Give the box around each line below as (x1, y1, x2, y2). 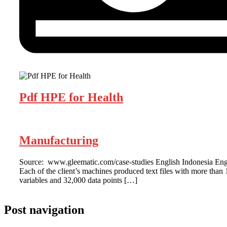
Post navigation (4, 203, 84, 217)
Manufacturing (19, 133, 98, 147)
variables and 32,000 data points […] (19, 175, 137, 184)
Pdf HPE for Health (19, 90, 123, 104)
